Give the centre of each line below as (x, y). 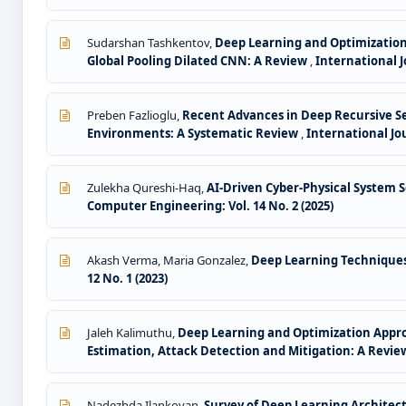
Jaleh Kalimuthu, (132, 333)
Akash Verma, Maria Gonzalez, (169, 261)
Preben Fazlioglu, (135, 116)
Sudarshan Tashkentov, (151, 43)
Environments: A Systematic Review (194, 134)
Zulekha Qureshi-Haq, (147, 188)
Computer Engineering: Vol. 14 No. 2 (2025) (210, 206)
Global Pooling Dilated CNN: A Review (198, 61)
